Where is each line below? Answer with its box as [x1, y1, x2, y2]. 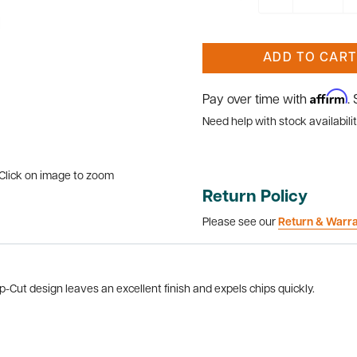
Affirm [310, 88, 347, 104]
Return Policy [202, 189, 308, 206]
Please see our [202, 216, 278, 229]
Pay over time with [202, 94, 310, 107]
